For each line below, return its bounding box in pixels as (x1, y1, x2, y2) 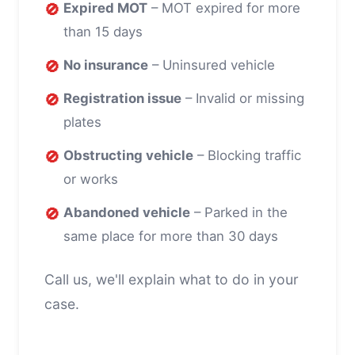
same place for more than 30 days (63, 227, 278, 244)
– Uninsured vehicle (148, 56, 275, 73)
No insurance (63, 56, 148, 73)
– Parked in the (190, 204, 288, 220)
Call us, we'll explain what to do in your (44, 270, 299, 288)
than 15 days (63, 23, 143, 40)
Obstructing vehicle (63, 147, 193, 163)
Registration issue (63, 90, 181, 106)
